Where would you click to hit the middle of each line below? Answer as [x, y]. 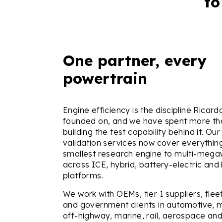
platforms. [83, 175]
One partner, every [135, 60]
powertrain [105, 78]
